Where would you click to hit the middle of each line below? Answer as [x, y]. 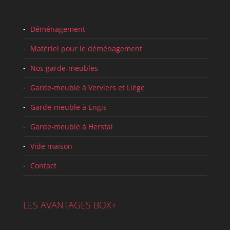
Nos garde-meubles [64, 68]
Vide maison [51, 146]
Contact [43, 165]
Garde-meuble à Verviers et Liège [87, 87]
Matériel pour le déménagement [86, 48]
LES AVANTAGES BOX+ [70, 205]
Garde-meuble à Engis [68, 107]
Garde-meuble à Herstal [71, 126]
